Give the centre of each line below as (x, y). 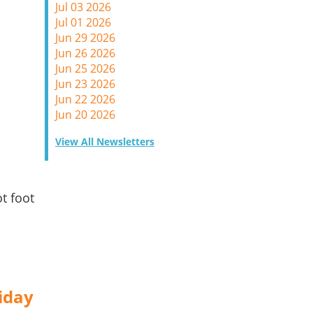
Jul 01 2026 (83, 22)
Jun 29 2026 (85, 38)
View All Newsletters (105, 141)
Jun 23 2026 (85, 84)
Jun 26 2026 (85, 53)
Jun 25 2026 (85, 68)
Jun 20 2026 (85, 115)
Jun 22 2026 (85, 99)
